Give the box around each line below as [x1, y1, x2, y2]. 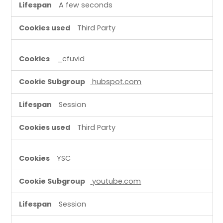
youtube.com [90, 176, 141, 186]
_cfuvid [57, 53, 85, 64]
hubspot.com [90, 76, 142, 87]
